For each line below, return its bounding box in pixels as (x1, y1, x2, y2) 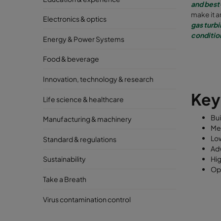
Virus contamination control (43, 194, 131, 204)
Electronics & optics (43, 14, 107, 24)
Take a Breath (43, 174, 86, 184)
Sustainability (43, 154, 86, 164)
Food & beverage (43, 54, 99, 64)
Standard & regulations (43, 134, 116, 144)
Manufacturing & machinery (43, 114, 132, 124)
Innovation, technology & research (43, 74, 153, 83)
